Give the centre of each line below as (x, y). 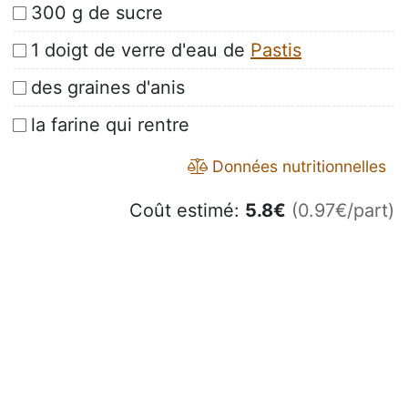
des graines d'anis (108, 88)
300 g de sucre (97, 13)
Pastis (276, 51)
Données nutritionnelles (297, 167)
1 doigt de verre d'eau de (141, 51)
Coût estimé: (187, 211)
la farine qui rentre (110, 125)
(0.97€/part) (343, 211)
